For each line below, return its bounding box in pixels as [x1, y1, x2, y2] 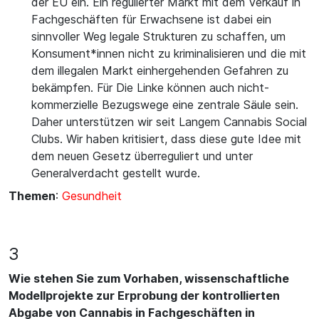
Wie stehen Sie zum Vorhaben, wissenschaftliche [9, 271, 289, 286]
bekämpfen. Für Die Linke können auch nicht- [31, 80, 269, 95]
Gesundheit [62, 189, 122, 203]
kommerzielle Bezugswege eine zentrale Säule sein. [31, 98, 298, 112]
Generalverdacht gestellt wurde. [31, 166, 200, 180]
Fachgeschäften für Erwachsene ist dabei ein [31, 12, 271, 26]
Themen [9, 189, 56, 203]
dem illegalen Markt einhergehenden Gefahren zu [31, 63, 288, 78]
